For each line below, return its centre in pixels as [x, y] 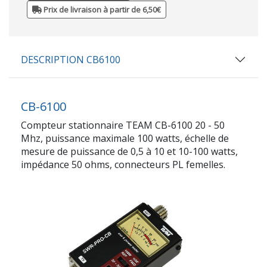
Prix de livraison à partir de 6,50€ [101, 9]
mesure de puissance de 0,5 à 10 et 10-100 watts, [129, 151]
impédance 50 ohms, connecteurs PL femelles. [123, 164]
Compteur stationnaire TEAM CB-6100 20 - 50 [123, 125]
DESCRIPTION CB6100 [71, 59]
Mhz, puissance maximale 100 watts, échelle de [125, 138]
